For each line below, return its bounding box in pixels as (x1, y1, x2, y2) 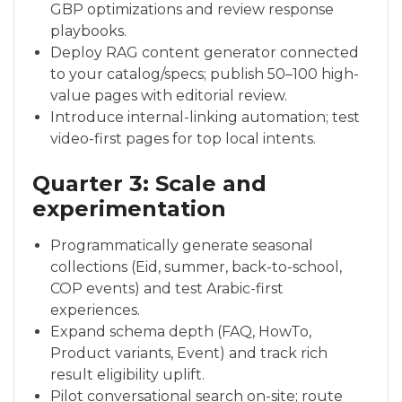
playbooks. (50, 22, 127, 39)
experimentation (32, 195, 226, 222)
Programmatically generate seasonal (50, 236, 313, 254)
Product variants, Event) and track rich (50, 344, 328, 362)
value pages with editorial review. (50, 86, 287, 104)
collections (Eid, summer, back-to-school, (50, 258, 342, 275)
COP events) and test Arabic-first (50, 279, 284, 297)
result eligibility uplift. (50, 365, 205, 383)
